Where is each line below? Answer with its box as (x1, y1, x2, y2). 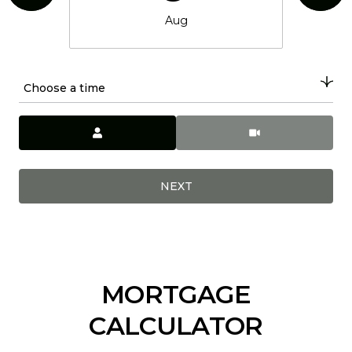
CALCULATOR (89, 310, 263, 341)
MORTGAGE (101, 279, 251, 310)
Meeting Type (176, 118, 264, 133)
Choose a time (24, 81, 105, 95)
